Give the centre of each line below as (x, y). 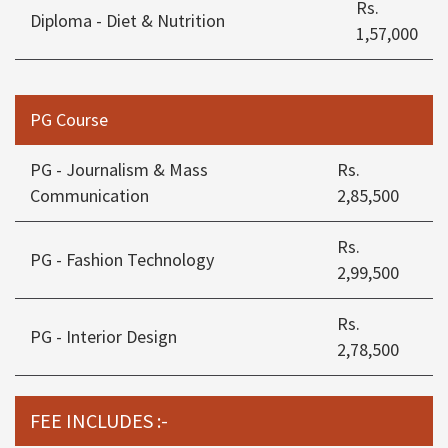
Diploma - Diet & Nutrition (127, 21)
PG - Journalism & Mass (119, 170)
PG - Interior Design (103, 337)
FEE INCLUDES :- (99, 421)
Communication (89, 196)
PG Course (69, 120)
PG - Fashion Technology (122, 260)
